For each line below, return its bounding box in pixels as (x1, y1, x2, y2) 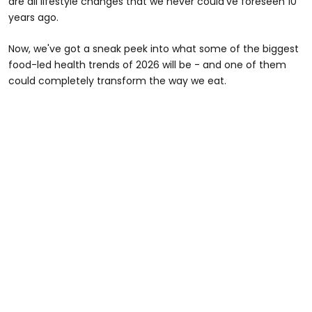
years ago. (8, 10, 58, 24)
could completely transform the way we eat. (8, 73, 226, 88)
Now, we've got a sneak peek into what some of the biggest (8, 41, 299, 56)
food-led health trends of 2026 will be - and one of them (8, 57, 286, 72)
